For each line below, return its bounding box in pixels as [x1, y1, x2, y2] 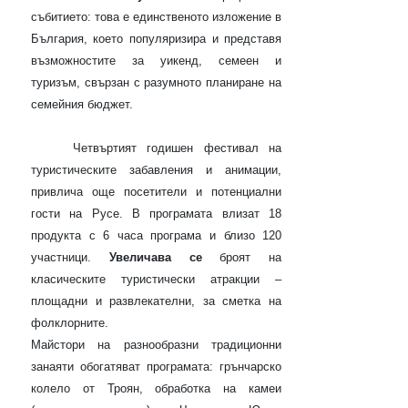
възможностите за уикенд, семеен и [30, 54, 282, 68]
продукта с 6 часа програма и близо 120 [30, 229, 282, 243]
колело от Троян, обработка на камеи [30, 382, 282, 396]
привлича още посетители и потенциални [30, 185, 282, 199]
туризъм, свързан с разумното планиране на [30, 76, 282, 90]
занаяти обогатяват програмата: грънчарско [30, 360, 282, 374]
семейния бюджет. [30, 97, 133, 112]
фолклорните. [30, 316, 108, 331]
